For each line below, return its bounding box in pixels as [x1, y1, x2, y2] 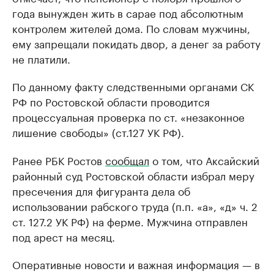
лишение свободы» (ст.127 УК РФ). [12, 124, 184, 139]
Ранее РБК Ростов [12, 152, 105, 168]
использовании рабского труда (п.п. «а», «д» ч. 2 [12, 198, 257, 213]
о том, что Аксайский [149, 152, 259, 168]
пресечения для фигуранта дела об [12, 182, 190, 198]
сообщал [105, 152, 149, 168]
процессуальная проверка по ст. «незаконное [12, 108, 245, 124]
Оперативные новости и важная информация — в [12, 256, 260, 272]
